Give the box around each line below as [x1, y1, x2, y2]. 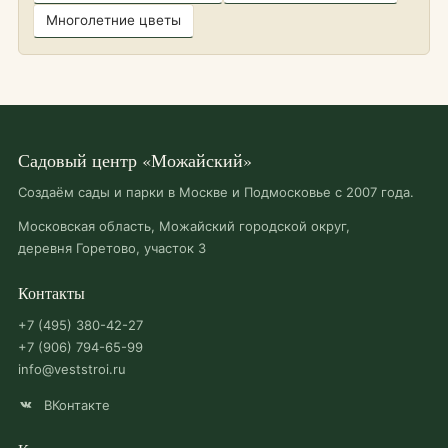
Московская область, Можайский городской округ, [18, 218, 350, 234]
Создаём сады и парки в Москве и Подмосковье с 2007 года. [18, 184, 414, 200]
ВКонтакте [40, 397, 110, 413]
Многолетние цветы [46, 12, 181, 28]
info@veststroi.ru [18, 361, 126, 377]
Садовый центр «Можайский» [18, 148, 252, 172]
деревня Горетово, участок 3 [18, 240, 206, 256]
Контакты [18, 282, 85, 303]
